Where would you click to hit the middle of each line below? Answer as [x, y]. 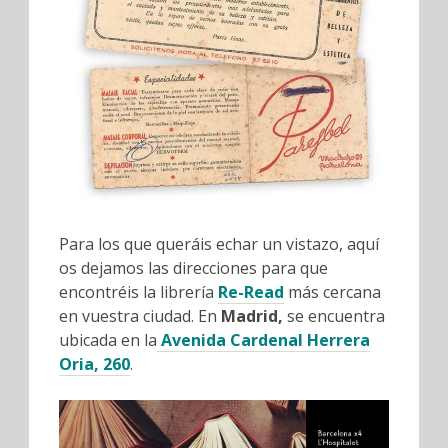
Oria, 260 [94, 364]
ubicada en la [108, 340]
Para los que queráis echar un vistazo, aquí [219, 244]
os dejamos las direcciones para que [193, 268]
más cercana [332, 292]
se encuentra [334, 316]
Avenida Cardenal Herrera [263, 340]
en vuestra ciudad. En [140, 316]
